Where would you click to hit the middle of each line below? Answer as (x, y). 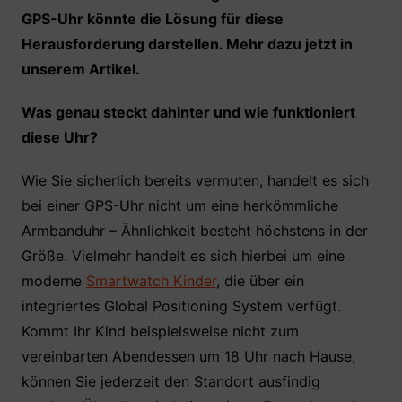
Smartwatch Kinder (151, 281)
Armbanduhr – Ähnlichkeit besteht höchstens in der (194, 231)
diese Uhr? (59, 137)
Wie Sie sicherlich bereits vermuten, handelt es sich (195, 180)
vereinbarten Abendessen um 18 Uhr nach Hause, (188, 356)
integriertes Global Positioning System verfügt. (181, 306)
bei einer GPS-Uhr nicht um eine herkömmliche (179, 205)
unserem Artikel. (80, 69)
